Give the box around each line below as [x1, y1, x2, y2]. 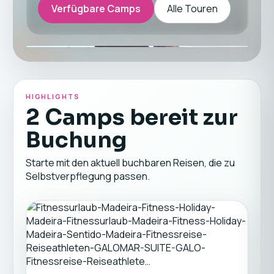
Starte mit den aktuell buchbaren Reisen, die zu [25, 156, 235, 169]
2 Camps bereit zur [25, 103, 238, 131]
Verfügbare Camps [51, 2, 141, 15]
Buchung [25, 126, 127, 154]
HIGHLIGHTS [25, 92, 81, 101]
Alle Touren [166, 2, 218, 15]
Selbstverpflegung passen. [25, 169, 150, 183]
